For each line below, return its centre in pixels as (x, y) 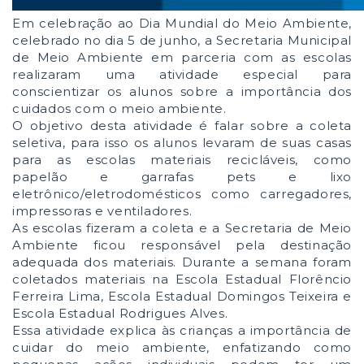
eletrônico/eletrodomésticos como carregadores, (182, 194)
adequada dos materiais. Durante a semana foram (182, 262)
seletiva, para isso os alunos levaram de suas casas (182, 143)
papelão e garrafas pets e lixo (182, 177)
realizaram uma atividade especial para (182, 74)
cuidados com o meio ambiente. (119, 108)
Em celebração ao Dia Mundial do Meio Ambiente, (182, 23)
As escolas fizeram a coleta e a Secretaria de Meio (182, 228)
